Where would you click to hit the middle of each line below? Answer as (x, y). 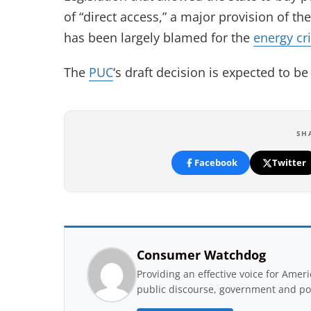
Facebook (216, 162)
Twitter (289, 162)
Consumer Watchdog (201, 255)
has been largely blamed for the (159, 37)
